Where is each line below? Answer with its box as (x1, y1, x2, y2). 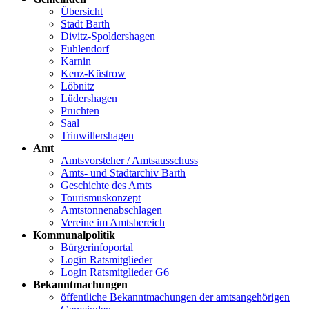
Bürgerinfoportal (61, 241, 133, 254)
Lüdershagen (61, 92, 117, 105)
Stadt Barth (61, 18, 110, 30)
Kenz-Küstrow (61, 68, 126, 80)
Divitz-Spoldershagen (61, 30, 155, 43)
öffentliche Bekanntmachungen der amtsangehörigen (61, 291, 290, 303)
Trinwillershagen (61, 130, 134, 142)
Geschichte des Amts (61, 179, 152, 192)
